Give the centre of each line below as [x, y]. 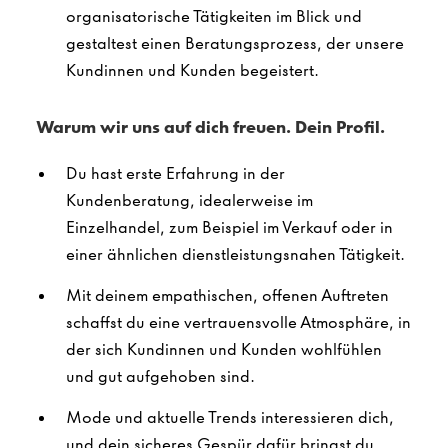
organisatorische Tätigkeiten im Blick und [214, 16]
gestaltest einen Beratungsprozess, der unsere [235, 43]
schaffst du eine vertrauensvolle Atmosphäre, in [238, 322]
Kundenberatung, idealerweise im [189, 200]
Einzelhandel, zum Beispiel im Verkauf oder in [229, 227]
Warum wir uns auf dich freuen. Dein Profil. [210, 127]
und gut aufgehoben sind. [160, 376]
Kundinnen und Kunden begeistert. [192, 70]
